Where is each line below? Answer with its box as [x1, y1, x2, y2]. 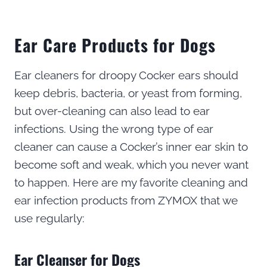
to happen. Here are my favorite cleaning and [14, 175, 248, 189]
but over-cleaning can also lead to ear [14, 104, 210, 117]
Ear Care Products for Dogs [14, 32, 216, 57]
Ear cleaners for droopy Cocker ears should [14, 68, 238, 82]
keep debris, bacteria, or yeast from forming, [14, 86, 242, 100]
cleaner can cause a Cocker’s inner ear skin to [14, 139, 248, 153]
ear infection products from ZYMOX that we [14, 193, 238, 207]
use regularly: [14, 211, 85, 225]
